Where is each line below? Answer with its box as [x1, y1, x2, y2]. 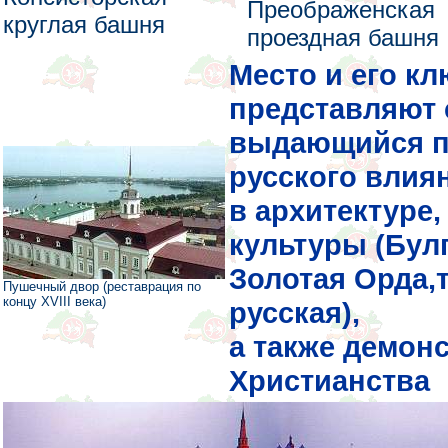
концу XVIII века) [3, 294, 106, 309]
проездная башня [247, 24, 439, 51]
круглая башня [3, 11, 165, 38]
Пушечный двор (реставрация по [3, 279, 201, 294]
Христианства [229, 364, 430, 397]
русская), [229, 296, 360, 329]
